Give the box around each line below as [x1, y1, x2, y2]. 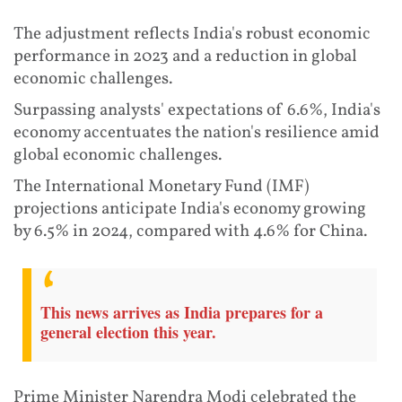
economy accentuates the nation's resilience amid [13, 120, 380, 144]
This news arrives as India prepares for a [40, 301, 323, 325]
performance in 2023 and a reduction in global [13, 44, 357, 68]
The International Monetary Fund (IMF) [13, 174, 310, 198]
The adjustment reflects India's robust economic [13, 22, 371, 46]
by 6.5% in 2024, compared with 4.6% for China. [13, 219, 367, 243]
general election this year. [40, 320, 216, 345]
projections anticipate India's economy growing [13, 197, 366, 221]
